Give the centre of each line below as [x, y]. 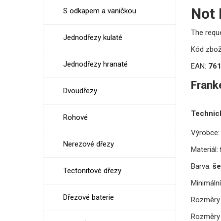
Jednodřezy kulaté [93, 37]
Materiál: [204, 149]
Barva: [201, 166]
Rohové [75, 117]
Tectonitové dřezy [92, 171]
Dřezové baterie [89, 197]
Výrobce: [205, 132]
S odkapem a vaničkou [100, 11]
